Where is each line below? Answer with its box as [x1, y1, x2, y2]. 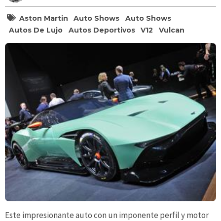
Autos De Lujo [9, 25, 63, 35]
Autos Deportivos [68, 25, 135, 35]
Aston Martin [19, 13, 68, 23]
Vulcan [158, 25, 184, 35]
